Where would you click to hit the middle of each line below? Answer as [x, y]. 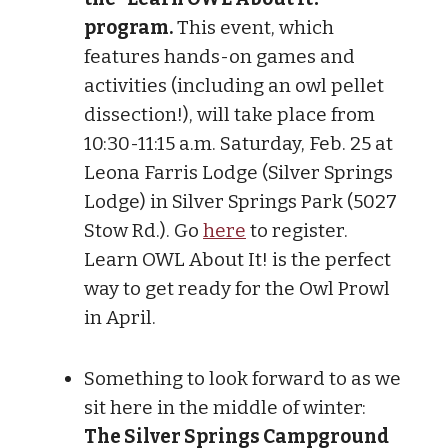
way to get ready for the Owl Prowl [237, 288]
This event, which [253, 27]
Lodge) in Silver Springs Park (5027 [240, 201]
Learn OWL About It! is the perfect [237, 259]
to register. [297, 230]
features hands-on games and [219, 56]
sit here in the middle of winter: [225, 407]
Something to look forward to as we [242, 378]
